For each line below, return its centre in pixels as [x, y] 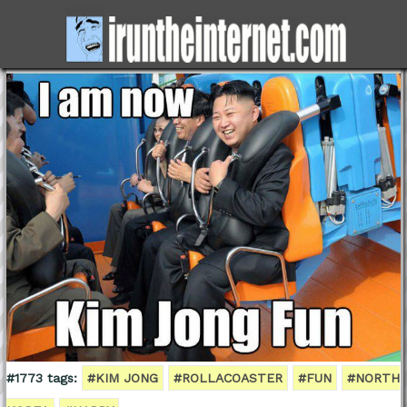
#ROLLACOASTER [228, 377]
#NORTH [373, 377]
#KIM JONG [122, 377]
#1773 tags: [41, 377]
